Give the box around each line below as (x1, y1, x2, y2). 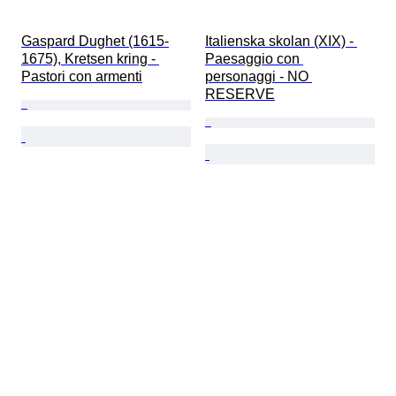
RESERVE (205, 87, 275, 103)
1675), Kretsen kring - (21, 51, 159, 67)
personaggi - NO (205, 69, 312, 85)
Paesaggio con (205, 51, 303, 67)
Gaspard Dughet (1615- (21, 34, 169, 49)
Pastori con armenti (21, 69, 142, 85)
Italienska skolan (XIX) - (205, 34, 357, 49)
